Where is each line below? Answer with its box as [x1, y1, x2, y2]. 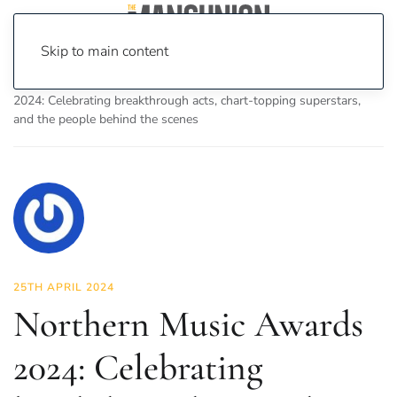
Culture [121, 74, 162, 90]
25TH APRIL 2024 [13, 280, 114, 294]
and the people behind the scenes [13, 111, 198, 128]
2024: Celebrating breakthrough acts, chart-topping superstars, [13, 92, 361, 109]
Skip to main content [41, 42, 168, 61]
